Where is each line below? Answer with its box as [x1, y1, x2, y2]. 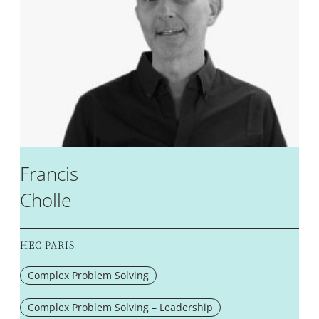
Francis [20, 160, 78, 187]
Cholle [20, 187, 71, 213]
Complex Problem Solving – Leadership [28, 300, 213, 314]
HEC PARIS [20, 239, 75, 252]
